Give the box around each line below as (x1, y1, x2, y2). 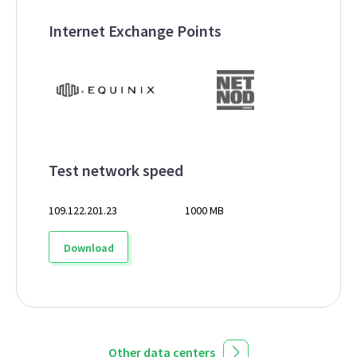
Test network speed (49, 160, 183, 180)
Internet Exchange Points (49, 21, 222, 41)
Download (63, 241, 114, 255)
